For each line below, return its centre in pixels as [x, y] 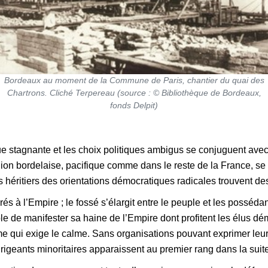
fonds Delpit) [134, 105]
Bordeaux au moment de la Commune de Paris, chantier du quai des [134, 80]
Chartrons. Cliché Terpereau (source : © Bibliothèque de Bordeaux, [134, 92]
